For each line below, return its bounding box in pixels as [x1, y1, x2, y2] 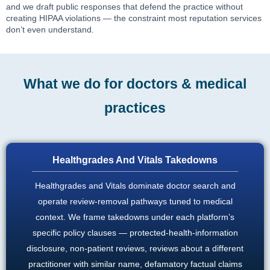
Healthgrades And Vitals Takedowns [52, 155, 218, 166]
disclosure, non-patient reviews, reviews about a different [27, 243, 243, 254]
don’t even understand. [6, 25, 94, 35]
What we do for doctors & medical [24, 76, 246, 92]
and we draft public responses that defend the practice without [6, 2, 243, 12]
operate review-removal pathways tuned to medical [37, 196, 233, 207]
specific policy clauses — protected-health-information [32, 228, 238, 238]
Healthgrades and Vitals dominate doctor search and [34, 181, 236, 191]
